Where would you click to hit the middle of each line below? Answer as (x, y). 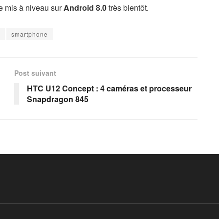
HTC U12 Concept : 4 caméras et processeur (109, 88)
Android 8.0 (85, 8)
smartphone (30, 34)
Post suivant (35, 73)
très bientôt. (130, 8)
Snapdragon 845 (58, 99)
